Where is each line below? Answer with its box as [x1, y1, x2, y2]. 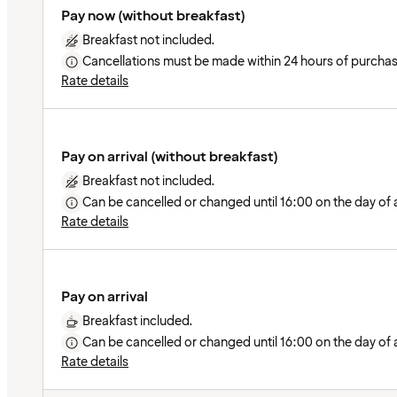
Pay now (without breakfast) [61, 6, 245, 27]
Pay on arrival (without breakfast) [61, 146, 278, 167]
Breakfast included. [82, 312, 193, 330]
